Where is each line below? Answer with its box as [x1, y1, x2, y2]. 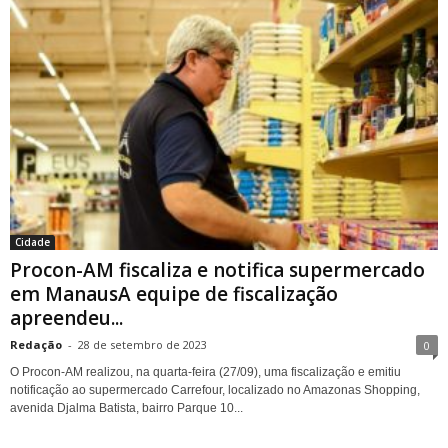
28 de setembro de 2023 [78, 336, 207, 352]
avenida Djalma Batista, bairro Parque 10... [10, 400, 243, 415]
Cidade [15, 234, 50, 249]
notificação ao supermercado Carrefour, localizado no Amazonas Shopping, [10, 382, 420, 397]
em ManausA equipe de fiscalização [10, 280, 338, 307]
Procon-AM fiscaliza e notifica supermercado [10, 256, 425, 283]
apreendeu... [10, 304, 123, 331]
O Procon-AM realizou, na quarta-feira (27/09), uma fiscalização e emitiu [10, 364, 401, 379]
